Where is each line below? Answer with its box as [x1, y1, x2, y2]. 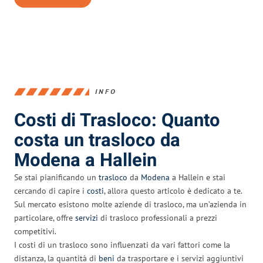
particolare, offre [14, 212, 75, 223]
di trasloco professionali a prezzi [98, 212, 217, 223]
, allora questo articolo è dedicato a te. [104, 185, 242, 196]
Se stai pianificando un [14, 171, 99, 183]
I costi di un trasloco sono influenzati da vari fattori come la [14, 239, 230, 250]
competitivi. [14, 225, 56, 237]
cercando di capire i [14, 185, 87, 196]
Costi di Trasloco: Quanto [14, 107, 220, 134]
